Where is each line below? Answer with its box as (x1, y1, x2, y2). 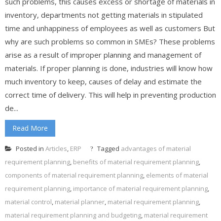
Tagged (96, 144, 121, 153)
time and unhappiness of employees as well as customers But (5, 23, 215, 33)
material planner (55, 197, 105, 206)
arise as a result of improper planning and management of (5, 49, 201, 60)
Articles (45, 144, 67, 153)
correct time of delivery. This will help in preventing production (5, 89, 216, 100)
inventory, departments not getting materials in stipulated (5, 9, 203, 20)
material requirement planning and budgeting (5, 210, 141, 220)
